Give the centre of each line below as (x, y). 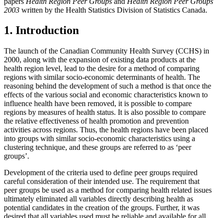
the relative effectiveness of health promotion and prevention (96, 121)
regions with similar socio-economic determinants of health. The (102, 77)
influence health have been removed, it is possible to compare (98, 104)
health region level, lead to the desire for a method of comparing (102, 69)
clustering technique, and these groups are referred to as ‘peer (98, 147)
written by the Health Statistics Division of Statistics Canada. (113, 10)
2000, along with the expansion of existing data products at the (100, 60)
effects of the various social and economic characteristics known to (106, 95)
